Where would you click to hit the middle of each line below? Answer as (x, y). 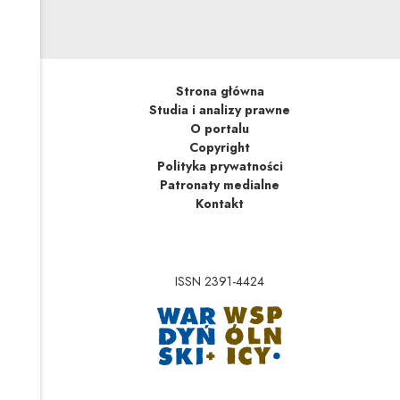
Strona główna (220, 91)
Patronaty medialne (220, 184)
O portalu (220, 128)
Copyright (220, 147)
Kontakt (220, 203)
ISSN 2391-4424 (220, 282)
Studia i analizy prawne (220, 109)
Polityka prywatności (220, 166)
